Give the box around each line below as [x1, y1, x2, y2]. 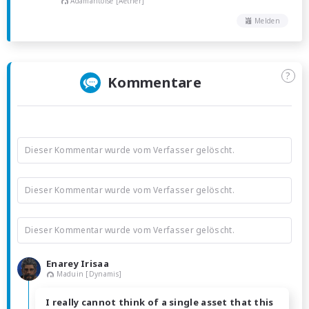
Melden [255, 15, 280, 26]
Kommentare [108, 72, 201, 92]
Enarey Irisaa [46, 257, 109, 270]
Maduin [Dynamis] [57, 268, 122, 279]
